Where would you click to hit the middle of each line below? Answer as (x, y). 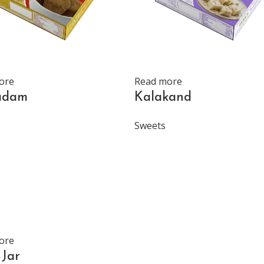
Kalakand (163, 98)
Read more (158, 81)
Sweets (150, 126)
